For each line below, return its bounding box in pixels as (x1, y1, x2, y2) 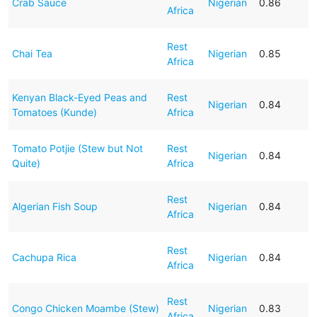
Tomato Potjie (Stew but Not (11, 142, 143, 154)
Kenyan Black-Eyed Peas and (11, 91, 147, 103)
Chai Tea (11, 47, 52, 59)
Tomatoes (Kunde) (11, 105, 97, 118)
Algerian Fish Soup (11, 200, 98, 212)
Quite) (11, 156, 40, 169)
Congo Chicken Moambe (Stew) (11, 301, 159, 314)
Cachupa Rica (11, 250, 76, 263)
